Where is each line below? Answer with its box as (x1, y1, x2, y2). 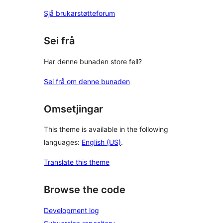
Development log (44, 206, 99, 215)
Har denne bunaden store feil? (44, 57, 142, 66)
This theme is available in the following (44, 125, 168, 134)
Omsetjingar (44, 103, 103, 115)
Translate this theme (44, 158, 110, 167)
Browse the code (44, 184, 125, 196)
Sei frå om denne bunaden (44, 77, 130, 86)
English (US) (82, 138, 121, 147)
